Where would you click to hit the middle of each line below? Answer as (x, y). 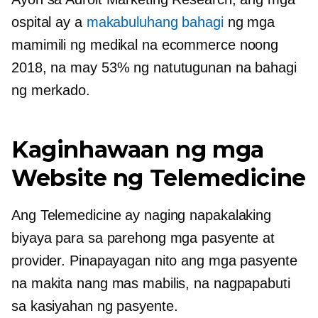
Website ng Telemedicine (159, 178)
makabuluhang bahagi (155, 22)
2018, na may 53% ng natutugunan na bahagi (154, 67)
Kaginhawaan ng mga (138, 149)
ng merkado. (51, 90)
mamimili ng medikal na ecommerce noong (145, 45)
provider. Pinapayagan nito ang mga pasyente (154, 261)
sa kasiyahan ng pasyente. (95, 306)
